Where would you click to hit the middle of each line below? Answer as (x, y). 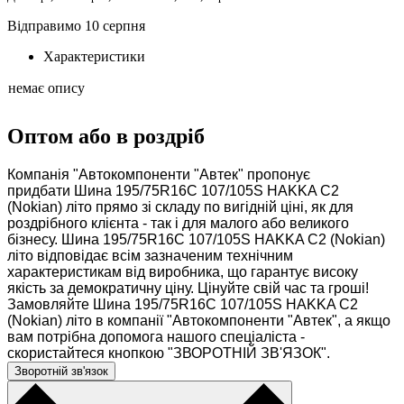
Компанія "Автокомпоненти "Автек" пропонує (159, 175)
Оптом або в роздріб (106, 137)
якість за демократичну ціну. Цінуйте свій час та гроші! (188, 289)
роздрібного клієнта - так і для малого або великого (178, 224)
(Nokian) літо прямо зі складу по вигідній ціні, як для (180, 207)
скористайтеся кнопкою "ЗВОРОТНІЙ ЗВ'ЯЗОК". (169, 353)
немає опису (46, 88)
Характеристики (94, 57)
